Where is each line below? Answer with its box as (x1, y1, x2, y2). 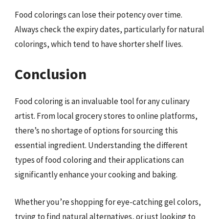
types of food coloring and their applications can (15, 154, 184, 165)
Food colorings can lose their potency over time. (15, 9, 182, 20)
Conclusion (15, 65, 87, 83)
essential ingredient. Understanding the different (15, 140, 188, 151)
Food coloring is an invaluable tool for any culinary (15, 96, 190, 107)
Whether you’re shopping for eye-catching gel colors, (15, 196, 201, 207)
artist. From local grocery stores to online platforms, (15, 110, 197, 121)
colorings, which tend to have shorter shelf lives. (15, 38, 183, 49)
